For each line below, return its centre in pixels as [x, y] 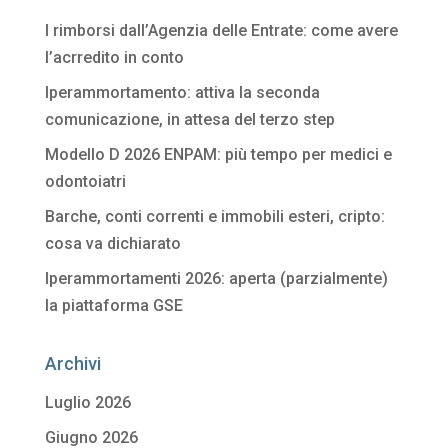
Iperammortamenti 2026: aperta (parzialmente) [216, 279]
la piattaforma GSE [113, 306]
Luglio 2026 [87, 403]
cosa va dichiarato [112, 244]
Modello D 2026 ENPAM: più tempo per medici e [218, 155]
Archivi [72, 364]
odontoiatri [85, 182]
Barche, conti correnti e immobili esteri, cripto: [214, 217]
